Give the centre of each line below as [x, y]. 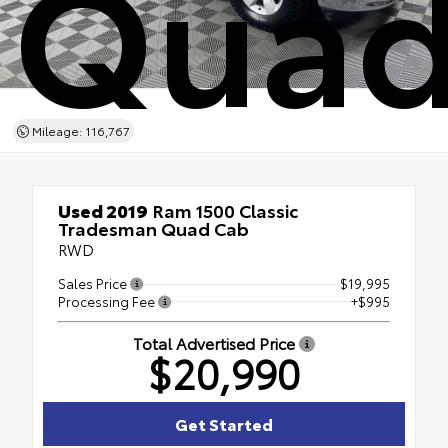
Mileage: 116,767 [79, 130]
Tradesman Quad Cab [153, 228]
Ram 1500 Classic [223, 210]
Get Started [224, 423]
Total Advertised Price [216, 342]
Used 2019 [103, 210]
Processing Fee [108, 300]
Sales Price [94, 283]
